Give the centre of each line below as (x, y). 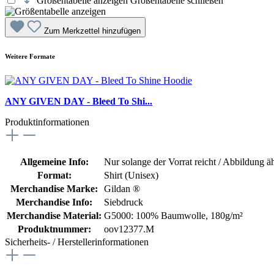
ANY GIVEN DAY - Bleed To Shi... (79, 102)
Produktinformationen (47, 122)
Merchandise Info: (54, 202)
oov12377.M (129, 229)
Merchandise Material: (54, 216)
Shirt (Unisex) (131, 176)
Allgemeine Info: (54, 162)
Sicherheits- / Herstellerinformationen (77, 242)
